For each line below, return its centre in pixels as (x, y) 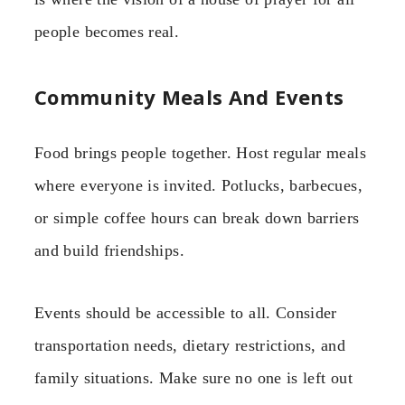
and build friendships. (109, 251)
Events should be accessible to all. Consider (186, 312)
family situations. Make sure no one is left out (193, 377)
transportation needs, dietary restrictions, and (190, 345)
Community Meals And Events (189, 97)
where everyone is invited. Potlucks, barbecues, (198, 186)
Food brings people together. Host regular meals (200, 153)
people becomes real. (107, 31)
